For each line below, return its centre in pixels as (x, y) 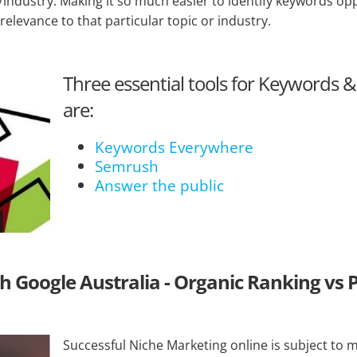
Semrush (127, 166)
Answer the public (160, 185)
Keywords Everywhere (175, 147)
